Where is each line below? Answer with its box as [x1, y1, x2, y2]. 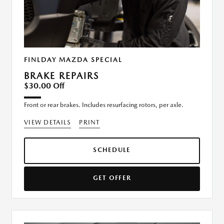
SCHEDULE [93, 146, 131, 154]
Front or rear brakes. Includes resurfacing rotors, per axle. [24, 101, 183, 109]
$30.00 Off [24, 81, 64, 91]
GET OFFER [92, 174, 131, 182]
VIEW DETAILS [24, 118, 71, 126]
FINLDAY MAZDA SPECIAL [24, 56, 122, 64]
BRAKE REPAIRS [24, 70, 99, 81]
